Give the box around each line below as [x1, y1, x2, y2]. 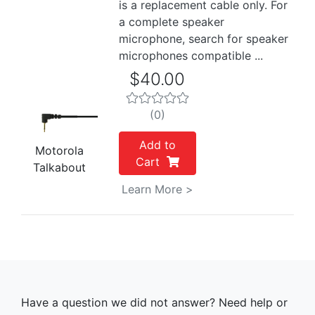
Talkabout [33, 160, 86, 175]
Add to [139, 138, 176, 152]
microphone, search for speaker [119, 32, 289, 46]
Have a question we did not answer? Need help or [21, 295, 288, 309]
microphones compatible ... [119, 49, 264, 63]
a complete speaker [119, 15, 225, 29]
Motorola [35, 143, 84, 158]
